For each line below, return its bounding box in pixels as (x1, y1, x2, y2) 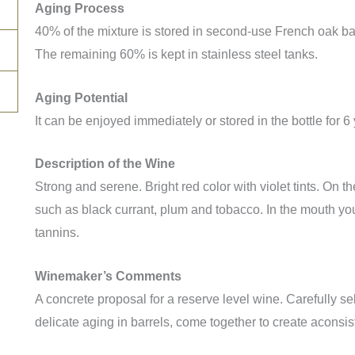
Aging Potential (34, 90, 128, 105)
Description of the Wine (34, 157, 175, 171)
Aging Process (34, 2, 128, 16)
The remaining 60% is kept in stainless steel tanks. (34, 48, 321, 62)
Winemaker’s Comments (34, 269, 181, 283)
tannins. (34, 226, 79, 240)
